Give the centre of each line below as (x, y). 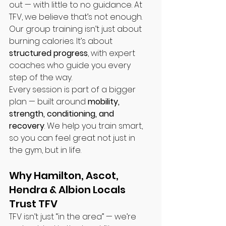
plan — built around (48, 102)
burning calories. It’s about (62, 41)
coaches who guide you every (71, 65)
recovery (27, 126)
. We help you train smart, (95, 126)
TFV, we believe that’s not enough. (77, 17)
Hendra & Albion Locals (68, 190)
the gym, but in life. (45, 150)
